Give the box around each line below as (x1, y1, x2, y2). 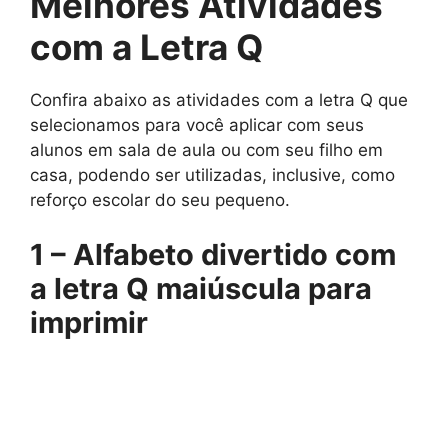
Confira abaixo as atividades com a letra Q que (30, 89, 408, 110)
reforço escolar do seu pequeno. (30, 189, 290, 210)
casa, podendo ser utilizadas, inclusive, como (30, 164, 395, 185)
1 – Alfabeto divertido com (30, 237, 396, 273)
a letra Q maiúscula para (30, 271, 372, 307)
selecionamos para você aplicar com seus (30, 114, 364, 135)
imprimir (30, 305, 148, 341)
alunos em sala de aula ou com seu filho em (30, 139, 383, 160)
